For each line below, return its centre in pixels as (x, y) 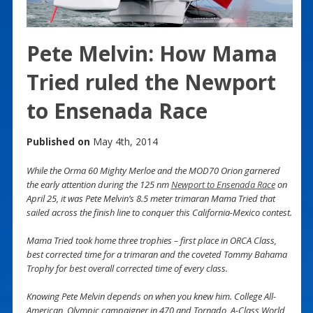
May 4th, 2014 (124, 141)
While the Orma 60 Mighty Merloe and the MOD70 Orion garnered (153, 170)
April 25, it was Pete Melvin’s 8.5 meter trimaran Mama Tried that (151, 198)
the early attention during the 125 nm (99, 184)
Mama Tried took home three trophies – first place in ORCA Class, (151, 240)
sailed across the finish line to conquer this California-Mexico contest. (159, 212)
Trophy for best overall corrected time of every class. (127, 268)
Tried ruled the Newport (151, 82)
